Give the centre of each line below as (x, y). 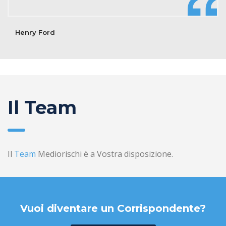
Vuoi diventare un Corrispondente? (113, 208)
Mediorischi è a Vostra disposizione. (105, 154)
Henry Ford (35, 32)
